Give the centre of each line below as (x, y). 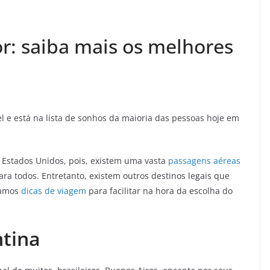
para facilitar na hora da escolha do (161, 191)
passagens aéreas (204, 161)
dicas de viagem (55, 191)
